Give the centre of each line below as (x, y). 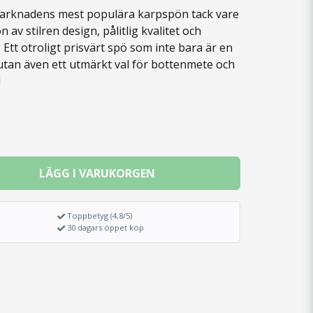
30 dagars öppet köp (106, 228)
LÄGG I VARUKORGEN (97, 173)
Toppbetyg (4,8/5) (100, 216)
